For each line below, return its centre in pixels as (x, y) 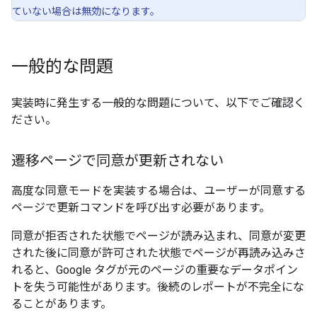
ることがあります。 (62, 304)
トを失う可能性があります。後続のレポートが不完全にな (158, 287)
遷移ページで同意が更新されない (117, 161)
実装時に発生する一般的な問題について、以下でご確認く (158, 103)
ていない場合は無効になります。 (86, 11)
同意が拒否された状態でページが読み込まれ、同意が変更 (158, 236)
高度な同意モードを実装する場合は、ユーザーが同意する (158, 191)
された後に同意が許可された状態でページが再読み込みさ (158, 253)
